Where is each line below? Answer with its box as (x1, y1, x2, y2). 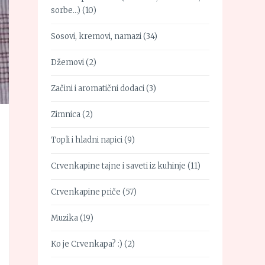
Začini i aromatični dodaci (51, 83, 144, 93)
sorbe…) (51, 5, 80, 16)
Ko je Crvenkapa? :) (51, 238, 122, 249)
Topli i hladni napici (51, 135, 122, 146)
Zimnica (51, 109, 80, 119)
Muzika (51, 212, 78, 223)
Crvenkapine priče (51, 186, 121, 197)
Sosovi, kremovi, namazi (51, 31, 141, 42)
